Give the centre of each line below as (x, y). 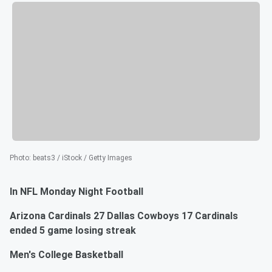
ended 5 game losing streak (73, 231)
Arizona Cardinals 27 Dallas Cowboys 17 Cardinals (124, 216)
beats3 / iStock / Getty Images (83, 158)
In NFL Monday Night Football (76, 192)
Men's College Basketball (66, 255)
